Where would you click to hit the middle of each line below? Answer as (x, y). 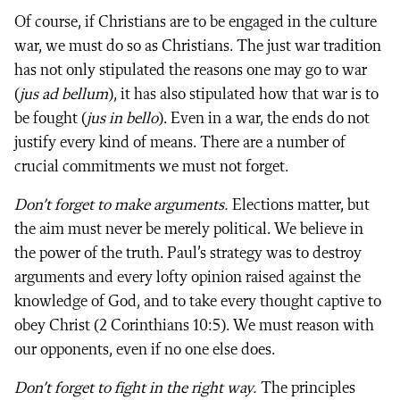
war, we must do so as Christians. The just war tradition (198, 46)
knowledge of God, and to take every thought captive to (198, 301)
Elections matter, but (299, 205)
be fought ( (50, 118)
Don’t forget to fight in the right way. (136, 388)
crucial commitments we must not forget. (152, 167)
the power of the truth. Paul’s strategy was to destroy (188, 253)
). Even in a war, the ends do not (264, 118)
